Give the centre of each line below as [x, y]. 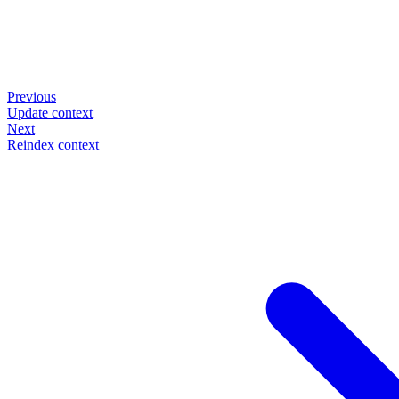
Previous [32, 96]
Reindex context [53, 144]
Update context [50, 112]
